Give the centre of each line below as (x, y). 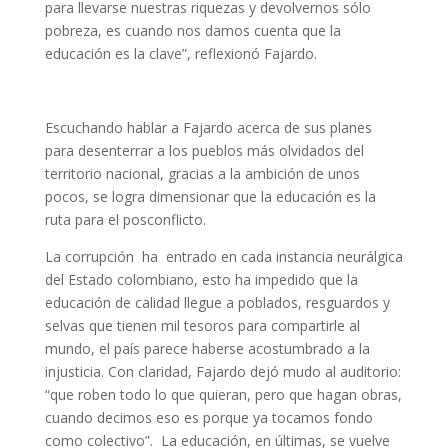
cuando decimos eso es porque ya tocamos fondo (208, 417)
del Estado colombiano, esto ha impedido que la (201, 279)
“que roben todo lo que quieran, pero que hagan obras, (223, 394)
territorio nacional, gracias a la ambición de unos (202, 173)
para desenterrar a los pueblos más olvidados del (204, 150)
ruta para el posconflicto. (125, 219)
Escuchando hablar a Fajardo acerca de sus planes (208, 127)
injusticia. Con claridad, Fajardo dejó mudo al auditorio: (222, 371)
